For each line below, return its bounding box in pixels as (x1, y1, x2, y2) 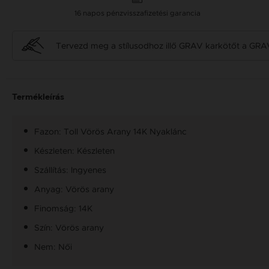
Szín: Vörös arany (34, 222, 104, 234)
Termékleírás (12, 93, 64, 102)
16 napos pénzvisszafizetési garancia (74, 8, 201, 18)
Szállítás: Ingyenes (34, 165, 106, 176)
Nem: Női (34, 241, 72, 253)
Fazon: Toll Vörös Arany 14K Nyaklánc (34, 126, 187, 138)
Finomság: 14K (34, 203, 92, 214)
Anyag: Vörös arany (34, 184, 114, 195)
